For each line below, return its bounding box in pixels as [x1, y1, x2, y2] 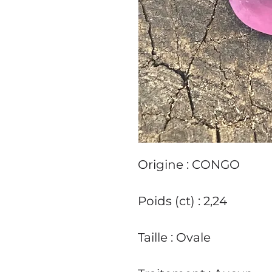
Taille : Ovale [138, 230, 211, 245]
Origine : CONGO [138, 157, 240, 172]
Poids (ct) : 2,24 [138, 194, 227, 209]
